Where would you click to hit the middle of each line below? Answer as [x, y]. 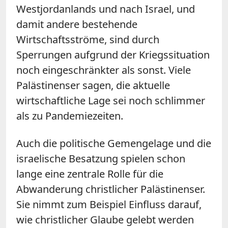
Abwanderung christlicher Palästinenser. [111, 189]
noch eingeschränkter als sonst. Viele [104, 70]
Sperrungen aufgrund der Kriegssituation [113, 54]
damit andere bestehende [77, 24]
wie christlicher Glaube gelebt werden [105, 219]
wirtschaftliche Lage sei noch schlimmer [111, 100]
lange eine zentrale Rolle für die [90, 174]
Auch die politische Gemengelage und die [114, 143]
